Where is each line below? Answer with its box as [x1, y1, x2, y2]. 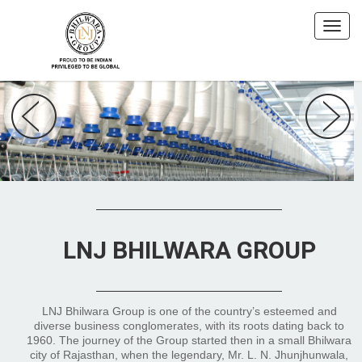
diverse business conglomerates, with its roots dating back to [34, 319, 344, 332]
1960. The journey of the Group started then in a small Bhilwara [27, 334, 351, 347]
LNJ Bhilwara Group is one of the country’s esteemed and [41, 305, 337, 318]
